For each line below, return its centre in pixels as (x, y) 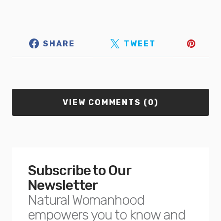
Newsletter (63, 185)
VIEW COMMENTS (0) (110, 102)
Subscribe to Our (79, 170)
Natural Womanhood (86, 200)
